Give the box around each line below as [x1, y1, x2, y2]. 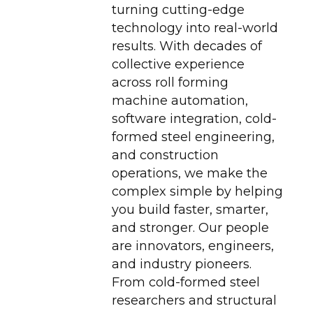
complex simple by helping [111, 184, 283, 200]
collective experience [111, 57, 245, 73]
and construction [111, 147, 219, 163]
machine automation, [111, 93, 248, 109]
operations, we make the [111, 166, 268, 182]
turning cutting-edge [111, 2, 245, 18]
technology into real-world [111, 20, 278, 36]
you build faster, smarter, [111, 202, 268, 218]
